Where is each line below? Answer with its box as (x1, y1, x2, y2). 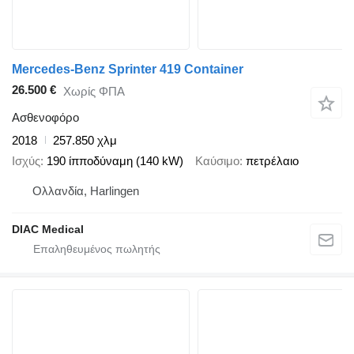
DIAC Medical (12, 222, 84, 235)
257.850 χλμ (53, 133, 117, 147)
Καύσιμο (195, 154, 239, 168)
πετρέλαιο (246, 154, 299, 168)
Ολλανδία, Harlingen (32, 183, 139, 198)
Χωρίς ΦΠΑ (63, 85, 125, 99)
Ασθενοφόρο (12, 110, 79, 124)
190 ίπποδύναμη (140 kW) (47, 154, 183, 168)
